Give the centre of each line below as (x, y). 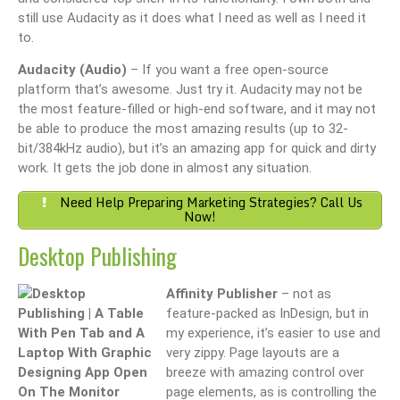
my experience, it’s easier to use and (273, 333)
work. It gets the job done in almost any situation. (165, 167)
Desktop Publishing (97, 255)
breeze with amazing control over (265, 372)
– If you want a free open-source (228, 69)
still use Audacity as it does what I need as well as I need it (192, 17)
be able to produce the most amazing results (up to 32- (183, 128)
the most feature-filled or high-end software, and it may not (197, 108)
